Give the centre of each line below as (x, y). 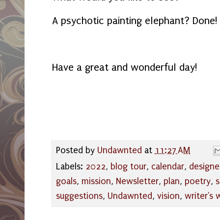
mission (96, 181)
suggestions (79, 196)
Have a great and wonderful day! (125, 67)
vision (168, 196)
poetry (198, 181)
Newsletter (137, 181)
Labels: (71, 166)
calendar (168, 166)
